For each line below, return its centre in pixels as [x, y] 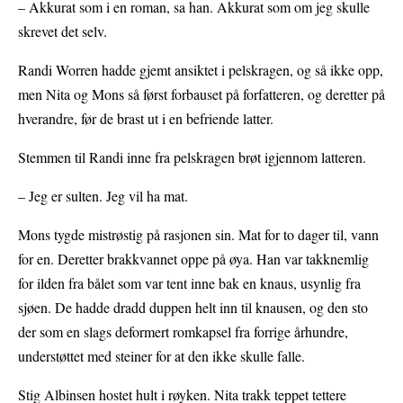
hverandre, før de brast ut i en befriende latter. [146, 118]
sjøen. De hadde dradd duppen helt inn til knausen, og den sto [193, 307]
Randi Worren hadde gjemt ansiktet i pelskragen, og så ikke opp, [201, 69]
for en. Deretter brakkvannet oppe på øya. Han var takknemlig [193, 258]
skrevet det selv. [63, 31]
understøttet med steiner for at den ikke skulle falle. [161, 355]
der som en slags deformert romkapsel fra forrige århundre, [183, 331]
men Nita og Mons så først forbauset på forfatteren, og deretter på [201, 94]
